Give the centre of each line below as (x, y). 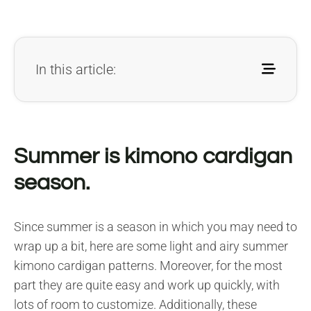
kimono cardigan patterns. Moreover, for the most (148, 265)
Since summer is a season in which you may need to (155, 226)
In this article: (76, 69)
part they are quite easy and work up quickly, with (147, 285)
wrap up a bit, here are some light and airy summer (151, 246)
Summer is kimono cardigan (153, 156)
